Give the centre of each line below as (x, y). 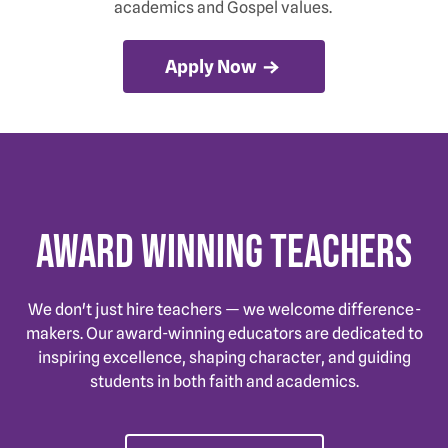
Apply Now (212, 66)
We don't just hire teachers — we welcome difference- (224, 310)
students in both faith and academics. (224, 382)
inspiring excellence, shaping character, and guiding (224, 358)
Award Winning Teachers (224, 253)
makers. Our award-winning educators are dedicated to (224, 334)
